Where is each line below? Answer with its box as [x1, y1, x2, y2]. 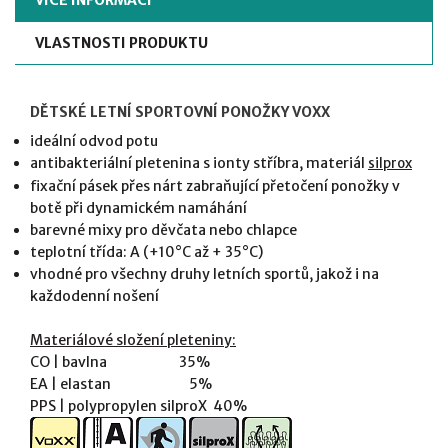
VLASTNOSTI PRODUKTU [35, 34, 208, 53]
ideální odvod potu [30, 132, 158, 151]
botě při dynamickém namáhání [30, 199, 247, 218]
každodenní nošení [30, 287, 159, 306]
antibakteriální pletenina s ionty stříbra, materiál [30, 154, 368, 173]
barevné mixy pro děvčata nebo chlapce [30, 221, 297, 240]
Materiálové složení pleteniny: [30, 331, 236, 350]
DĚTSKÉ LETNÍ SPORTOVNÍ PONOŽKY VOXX [30, 103, 330, 122]
